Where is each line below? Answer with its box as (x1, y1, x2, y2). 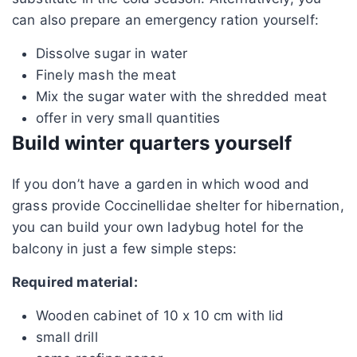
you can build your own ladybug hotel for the (12, 218, 304, 235)
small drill (36, 328, 98, 345)
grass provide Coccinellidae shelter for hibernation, (12, 197, 344, 214)
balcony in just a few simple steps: (12, 240, 237, 257)
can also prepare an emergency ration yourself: (12, 11, 319, 28)
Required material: (12, 273, 138, 290)
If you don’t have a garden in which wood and (12, 175, 310, 192)
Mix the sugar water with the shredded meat (36, 88, 328, 104)
